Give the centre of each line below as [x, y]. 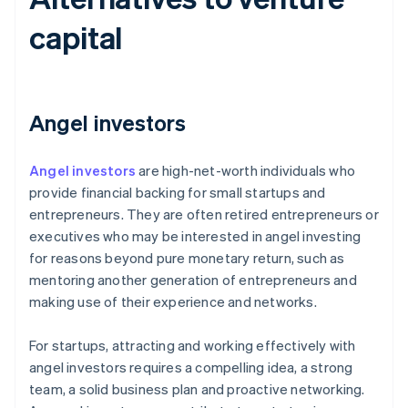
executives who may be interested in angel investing [195, 236]
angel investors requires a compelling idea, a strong [191, 367]
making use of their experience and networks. [173, 302]
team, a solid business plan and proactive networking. [197, 389]
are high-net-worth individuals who [245, 171]
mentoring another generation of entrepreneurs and [193, 280]
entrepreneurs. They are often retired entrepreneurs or [204, 214]
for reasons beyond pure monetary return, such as [187, 258]
